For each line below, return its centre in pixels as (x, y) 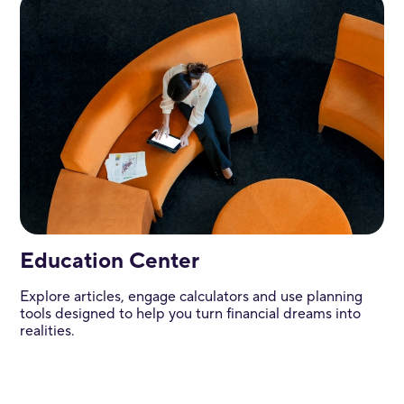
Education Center (109, 261)
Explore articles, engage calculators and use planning (191, 296)
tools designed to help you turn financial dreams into (190, 313)
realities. (47, 331)
